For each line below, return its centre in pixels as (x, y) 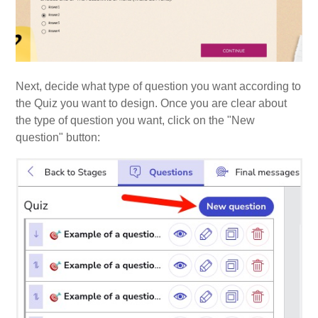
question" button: (58, 137)
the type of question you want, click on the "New (136, 120)
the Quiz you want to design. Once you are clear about (152, 103)
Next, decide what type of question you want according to (159, 86)
